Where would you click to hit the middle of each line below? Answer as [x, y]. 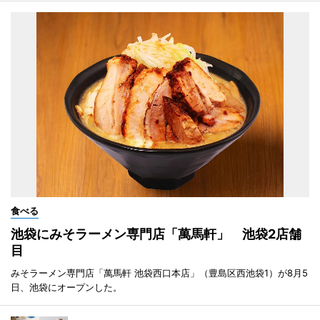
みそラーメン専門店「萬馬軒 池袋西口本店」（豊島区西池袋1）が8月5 [159, 272]
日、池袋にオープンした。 [66, 287]
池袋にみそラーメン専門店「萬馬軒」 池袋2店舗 [156, 234]
